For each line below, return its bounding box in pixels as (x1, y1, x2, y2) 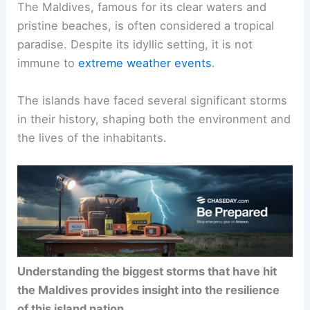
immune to (17, 56, 79, 71)
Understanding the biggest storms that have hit (17, 264, 277, 279)
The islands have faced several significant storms (17, 93, 288, 107)
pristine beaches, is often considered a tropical (17, 19, 275, 33)
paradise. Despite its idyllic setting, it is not (17, 37, 253, 52)
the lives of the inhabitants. (17, 130, 167, 145)
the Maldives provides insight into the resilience (17, 283, 280, 298)
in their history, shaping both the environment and (17, 111, 291, 126)
